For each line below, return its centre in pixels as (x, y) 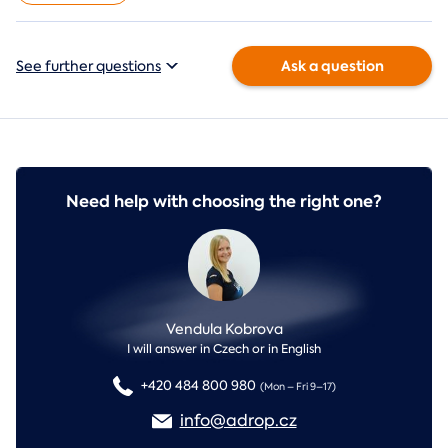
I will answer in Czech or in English (224, 349)
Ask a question (332, 66)
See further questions (88, 66)
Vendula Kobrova (224, 329)
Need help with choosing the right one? (224, 202)
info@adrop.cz (238, 421)
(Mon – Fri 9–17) (297, 387)
